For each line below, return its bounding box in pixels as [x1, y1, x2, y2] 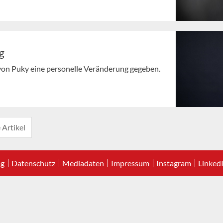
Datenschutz [11, 158, 55, 168]
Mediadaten [62, 158, 104, 168]
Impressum [111, 158, 149, 168]
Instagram [156, 158, 191, 168]
